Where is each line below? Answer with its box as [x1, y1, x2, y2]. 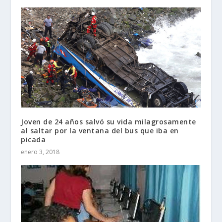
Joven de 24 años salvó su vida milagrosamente [21, 117, 196, 127]
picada [21, 135, 46, 145]
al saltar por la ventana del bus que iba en [21, 126, 179, 136]
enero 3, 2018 [21, 148, 60, 157]
